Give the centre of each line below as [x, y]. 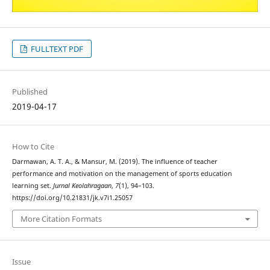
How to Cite [33, 146]
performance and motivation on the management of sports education [122, 173]
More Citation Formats [61, 219]
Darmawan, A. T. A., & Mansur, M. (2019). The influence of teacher [115, 161]
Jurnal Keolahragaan [82, 185]
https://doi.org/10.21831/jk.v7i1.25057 [72, 197]
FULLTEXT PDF [56, 49]
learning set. [32, 185]
